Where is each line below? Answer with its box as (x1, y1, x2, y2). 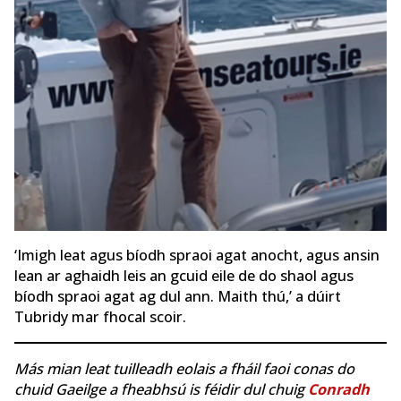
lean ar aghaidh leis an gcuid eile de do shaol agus (14, 266, 354, 286)
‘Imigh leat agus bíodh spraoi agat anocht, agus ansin (14, 245, 380, 266)
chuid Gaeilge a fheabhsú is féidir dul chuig (14, 379, 308, 399)
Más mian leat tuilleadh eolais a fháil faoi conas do (14, 358, 354, 379)
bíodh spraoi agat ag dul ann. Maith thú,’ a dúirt (14, 286, 341, 307)
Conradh (308, 379, 370, 399)
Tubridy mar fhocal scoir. (14, 307, 186, 328)
